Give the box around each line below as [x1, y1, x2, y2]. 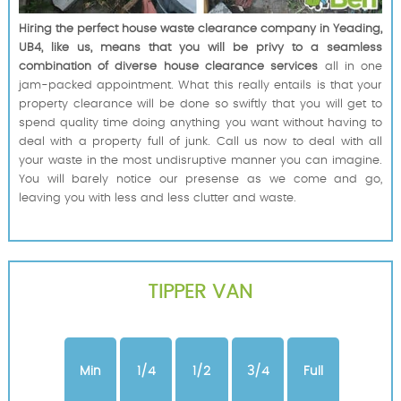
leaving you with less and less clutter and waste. [18, 192, 296, 204]
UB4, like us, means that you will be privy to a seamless [18, 41, 383, 54]
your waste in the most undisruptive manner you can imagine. [18, 154, 383, 166]
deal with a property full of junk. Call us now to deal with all [18, 135, 383, 148]
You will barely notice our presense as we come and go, [18, 173, 383, 185]
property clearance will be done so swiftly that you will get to [18, 98, 383, 110]
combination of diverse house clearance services [18, 60, 319, 73]
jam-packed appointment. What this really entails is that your [18, 79, 383, 91]
